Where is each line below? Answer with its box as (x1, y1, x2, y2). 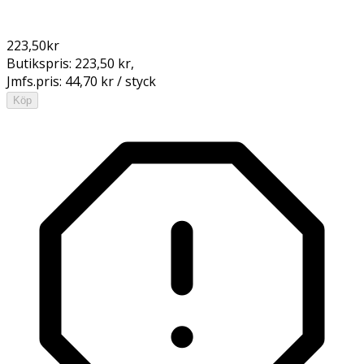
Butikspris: (6, 54, 75, 72)
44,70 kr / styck (65, 71, 156, 90)
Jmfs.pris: (6, 71, 65, 90)
